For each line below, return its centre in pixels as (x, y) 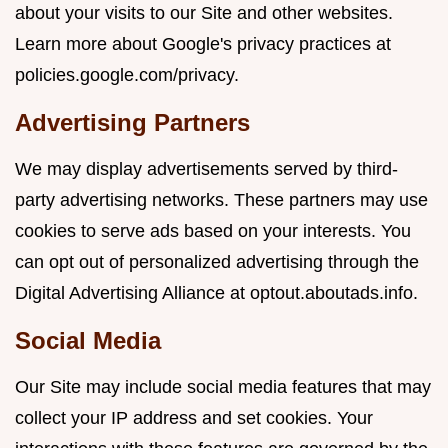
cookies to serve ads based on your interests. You (213, 231)
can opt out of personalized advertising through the (217, 262)
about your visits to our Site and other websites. (204, 13)
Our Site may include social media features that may (223, 387)
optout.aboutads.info (331, 293)
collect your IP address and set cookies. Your (194, 418)
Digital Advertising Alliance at (132, 293)
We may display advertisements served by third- (206, 169)
